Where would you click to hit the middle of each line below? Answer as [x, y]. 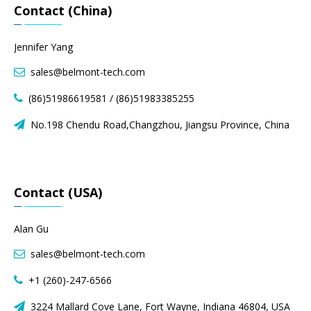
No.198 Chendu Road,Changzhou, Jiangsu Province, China [159, 125]
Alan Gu [31, 229]
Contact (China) [63, 11]
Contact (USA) [58, 193]
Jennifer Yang [43, 47]
